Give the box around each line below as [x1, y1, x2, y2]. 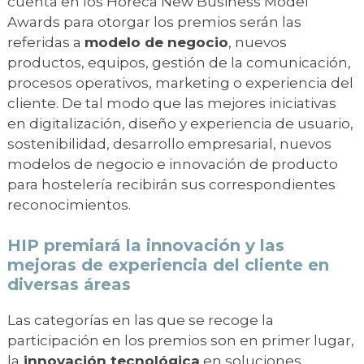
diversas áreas [7, 274, 131, 294]
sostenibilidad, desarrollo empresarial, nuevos [7, 135, 331, 152]
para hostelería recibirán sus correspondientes [7, 175, 336, 193]
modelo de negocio [84, 33, 228, 50]
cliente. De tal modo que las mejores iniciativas [7, 94, 336, 111]
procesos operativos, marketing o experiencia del [7, 74, 353, 91]
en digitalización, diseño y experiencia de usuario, [7, 115, 353, 132]
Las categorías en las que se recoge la [7, 311, 274, 328]
